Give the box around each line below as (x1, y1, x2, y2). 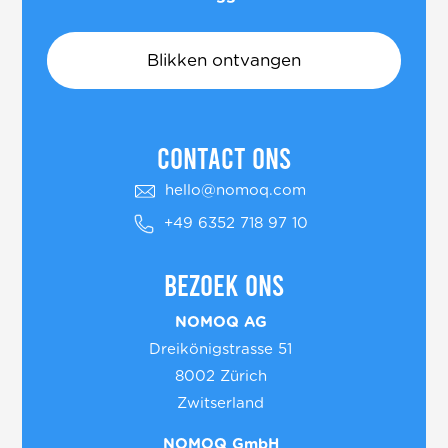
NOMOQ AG (174, 315, 267, 331)
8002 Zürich (174, 369, 267, 385)
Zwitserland (177, 396, 264, 412)
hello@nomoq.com (165, 183, 306, 199)
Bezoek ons (164, 266, 284, 303)
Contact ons (157, 139, 291, 176)
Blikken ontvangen (147, 52, 301, 70)
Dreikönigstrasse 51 (149, 342, 292, 358)
